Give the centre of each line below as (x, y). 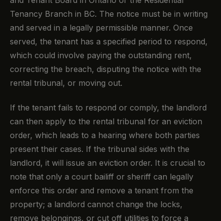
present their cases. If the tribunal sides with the (100, 149)
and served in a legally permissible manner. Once (101, 27)
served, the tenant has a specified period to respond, (109, 41)
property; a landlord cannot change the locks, (96, 204)
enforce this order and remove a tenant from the (102, 191)
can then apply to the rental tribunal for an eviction (106, 122)
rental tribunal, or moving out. (66, 83)
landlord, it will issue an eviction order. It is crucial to (108, 163)
